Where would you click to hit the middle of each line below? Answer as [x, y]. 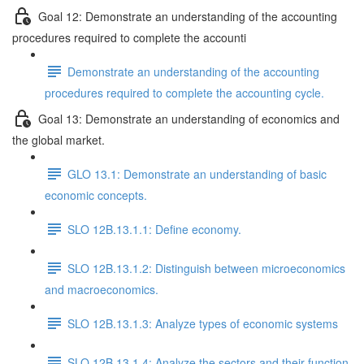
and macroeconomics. [102, 289]
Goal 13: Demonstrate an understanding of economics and [189, 118]
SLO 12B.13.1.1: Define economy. [154, 229]
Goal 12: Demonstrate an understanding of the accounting [188, 16]
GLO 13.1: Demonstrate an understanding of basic [197, 173]
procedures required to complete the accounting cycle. [184, 93]
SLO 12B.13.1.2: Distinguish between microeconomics [206, 268]
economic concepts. [96, 195]
